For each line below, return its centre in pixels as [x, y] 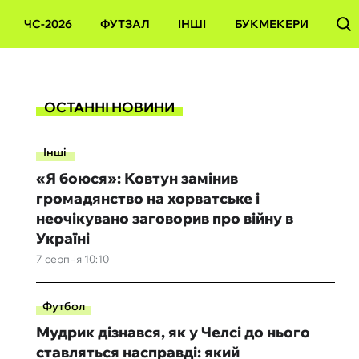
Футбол [63, 306]
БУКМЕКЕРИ [271, 24]
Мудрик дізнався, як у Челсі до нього [173, 332]
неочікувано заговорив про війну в [164, 218]
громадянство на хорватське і [147, 198]
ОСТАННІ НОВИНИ [109, 107]
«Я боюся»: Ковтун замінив [137, 178]
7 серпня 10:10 [72, 259]
